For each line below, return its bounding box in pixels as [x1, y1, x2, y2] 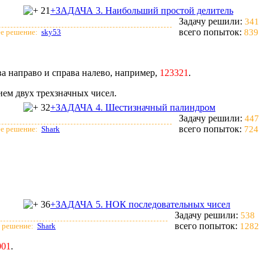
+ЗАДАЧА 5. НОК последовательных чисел [50, 199, 230, 209]
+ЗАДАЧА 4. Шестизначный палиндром [50, 102, 215, 112]
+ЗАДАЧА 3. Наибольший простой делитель [50, 5, 233, 16]
